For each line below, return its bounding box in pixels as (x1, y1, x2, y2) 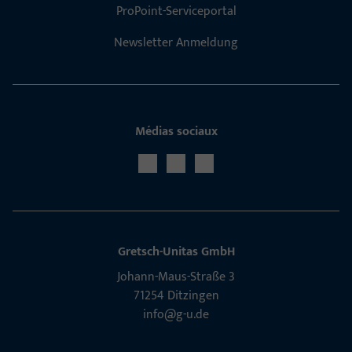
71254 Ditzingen (133, 284, 219, 306)
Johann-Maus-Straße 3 (117, 266, 235, 288)
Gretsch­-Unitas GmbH (117, 240, 235, 262)
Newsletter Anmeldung (114, 31, 238, 53)
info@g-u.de (143, 303, 209, 325)
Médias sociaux (134, 120, 218, 142)
